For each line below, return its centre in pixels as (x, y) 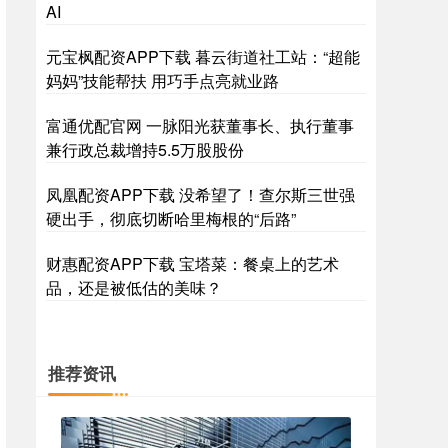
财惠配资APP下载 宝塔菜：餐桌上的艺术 (192, 263)
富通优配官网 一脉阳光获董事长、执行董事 (200, 125)
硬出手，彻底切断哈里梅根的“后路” (171, 218)
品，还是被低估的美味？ (134, 287)
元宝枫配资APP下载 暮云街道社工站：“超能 (203, 56)
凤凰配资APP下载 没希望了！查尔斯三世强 (200, 194)
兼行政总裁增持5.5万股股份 (145, 149)
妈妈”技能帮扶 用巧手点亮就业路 (162, 80)
